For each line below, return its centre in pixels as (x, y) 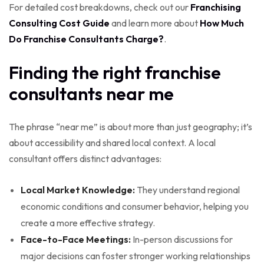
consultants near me (91, 93)
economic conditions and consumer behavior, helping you (135, 206)
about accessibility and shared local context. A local (112, 142)
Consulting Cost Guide (59, 23)
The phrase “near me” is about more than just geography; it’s (131, 126)
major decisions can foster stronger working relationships (136, 255)
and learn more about (155, 23)
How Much (222, 23)
